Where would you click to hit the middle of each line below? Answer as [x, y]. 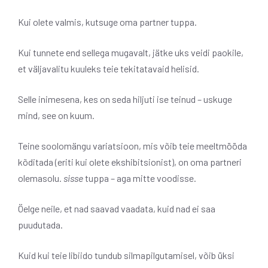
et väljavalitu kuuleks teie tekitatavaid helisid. [109, 69]
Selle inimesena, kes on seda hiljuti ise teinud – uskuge [125, 99]
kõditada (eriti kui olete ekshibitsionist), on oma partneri [130, 162]
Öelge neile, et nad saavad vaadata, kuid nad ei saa [117, 209]
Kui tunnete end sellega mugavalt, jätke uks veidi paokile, [131, 53]
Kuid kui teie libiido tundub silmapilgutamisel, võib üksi [126, 255]
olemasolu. [41, 178]
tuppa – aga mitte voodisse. [140, 178]
